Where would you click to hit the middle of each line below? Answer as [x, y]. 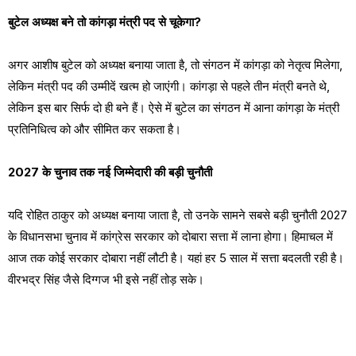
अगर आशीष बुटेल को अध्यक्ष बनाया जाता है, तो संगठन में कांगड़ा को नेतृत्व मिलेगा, [175, 65]
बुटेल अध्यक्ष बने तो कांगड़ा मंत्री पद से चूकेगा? [104, 22]
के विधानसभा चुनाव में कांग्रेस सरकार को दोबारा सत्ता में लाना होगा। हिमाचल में [170, 236]
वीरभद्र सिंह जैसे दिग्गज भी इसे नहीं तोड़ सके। [106, 279]
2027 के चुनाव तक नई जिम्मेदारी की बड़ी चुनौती [110, 172]
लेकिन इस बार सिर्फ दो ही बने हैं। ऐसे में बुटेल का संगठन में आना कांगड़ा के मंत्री [174, 108]
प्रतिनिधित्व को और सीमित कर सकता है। [95, 129]
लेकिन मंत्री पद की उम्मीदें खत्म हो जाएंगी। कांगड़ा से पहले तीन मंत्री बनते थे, [169, 86]
